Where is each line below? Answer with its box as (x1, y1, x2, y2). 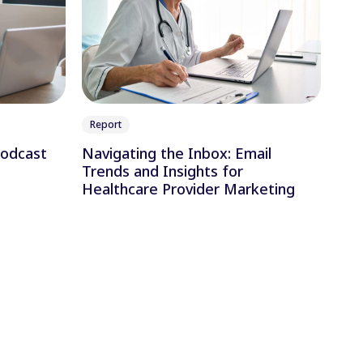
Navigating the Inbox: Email (82, 143, 271, 164)
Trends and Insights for (82, 161, 243, 181)
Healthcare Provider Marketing (82, 179, 295, 199)
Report (90, 117, 122, 132)
